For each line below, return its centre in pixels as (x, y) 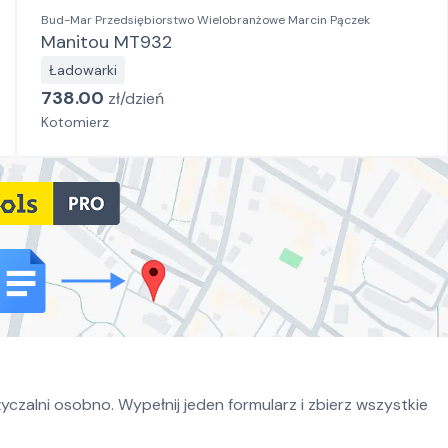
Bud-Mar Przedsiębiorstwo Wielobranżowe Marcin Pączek (205, 20)
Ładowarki (83, 70)
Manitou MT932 (106, 42)
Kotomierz (75, 122)
